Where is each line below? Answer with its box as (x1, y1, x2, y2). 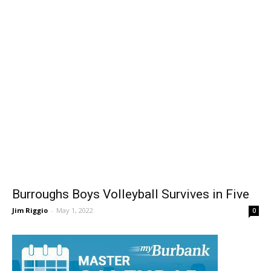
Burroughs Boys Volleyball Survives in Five (12, 198, 249, 214)
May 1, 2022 (56, 217, 93, 227)
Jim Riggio (12, 217, 48, 227)
